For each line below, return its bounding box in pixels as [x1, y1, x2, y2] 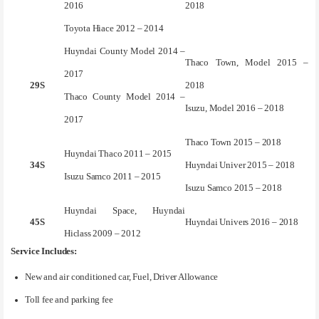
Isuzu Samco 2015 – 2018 [185, 182, 282, 193]
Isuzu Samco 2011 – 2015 [64, 171, 161, 182]
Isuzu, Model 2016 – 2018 [185, 103, 284, 113]
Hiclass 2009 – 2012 [64, 228, 141, 239]
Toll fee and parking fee [25, 294, 113, 305]
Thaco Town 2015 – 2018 [185, 137, 281, 147]
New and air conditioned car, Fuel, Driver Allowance [25, 271, 219, 282]
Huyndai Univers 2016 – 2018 [185, 216, 298, 227]
